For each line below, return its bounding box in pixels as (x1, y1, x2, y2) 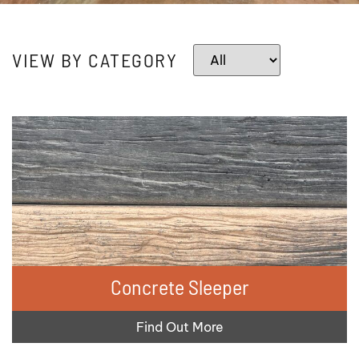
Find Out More (135, 318, 224, 335)
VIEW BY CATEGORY (12, 47, 177, 71)
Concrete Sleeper (110, 273, 249, 299)
